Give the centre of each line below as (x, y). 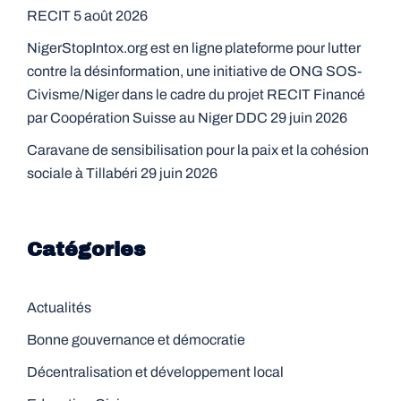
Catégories (86, 250)
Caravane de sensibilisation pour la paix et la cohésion (198, 150)
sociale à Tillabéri (82, 173)
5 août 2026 (111, 16)
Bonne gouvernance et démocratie (136, 340)
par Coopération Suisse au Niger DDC (147, 118)
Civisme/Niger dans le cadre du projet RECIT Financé (196, 94)
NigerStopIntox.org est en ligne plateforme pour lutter (194, 48)
